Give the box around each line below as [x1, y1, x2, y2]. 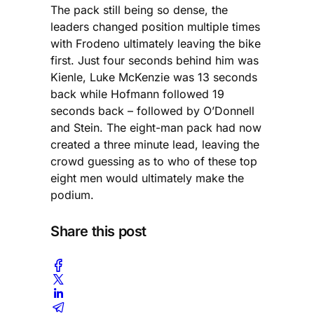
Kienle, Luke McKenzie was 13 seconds [50, 70, 257, 85]
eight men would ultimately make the [50, 171, 244, 186]
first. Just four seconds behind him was [50, 53, 259, 68]
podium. [50, 188, 94, 203]
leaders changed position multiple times [50, 20, 260, 34]
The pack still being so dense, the [50, 3, 228, 18]
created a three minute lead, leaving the [50, 137, 259, 152]
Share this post [50, 222, 146, 240]
